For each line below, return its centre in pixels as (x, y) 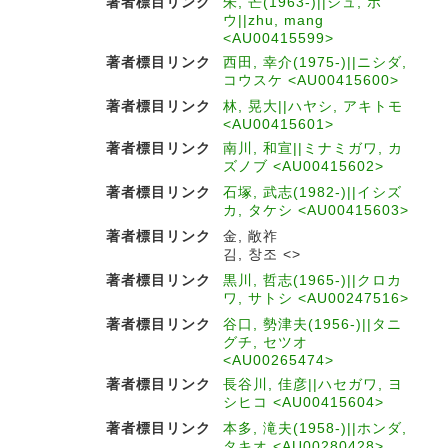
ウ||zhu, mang (273, 20)
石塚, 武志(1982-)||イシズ (312, 192)
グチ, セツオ (265, 342)
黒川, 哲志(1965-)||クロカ (312, 280)
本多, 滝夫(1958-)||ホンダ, (315, 428)
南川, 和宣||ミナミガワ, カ (313, 148)
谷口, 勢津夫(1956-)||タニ (312, 324)
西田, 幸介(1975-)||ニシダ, (315, 62)
